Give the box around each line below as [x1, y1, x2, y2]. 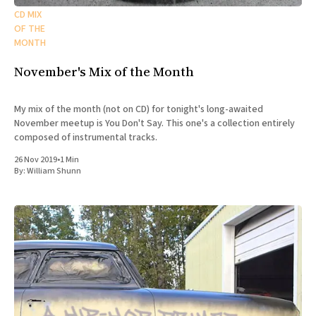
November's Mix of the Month [14, 62, 194, 80]
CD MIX [14, 7, 42, 22]
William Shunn [27, 164, 81, 177]
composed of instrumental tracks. [14, 130, 157, 145]
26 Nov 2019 [14, 153, 57, 166]
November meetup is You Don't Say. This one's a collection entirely [14, 116, 295, 130]
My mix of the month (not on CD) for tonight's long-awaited [14, 102, 263, 116]
